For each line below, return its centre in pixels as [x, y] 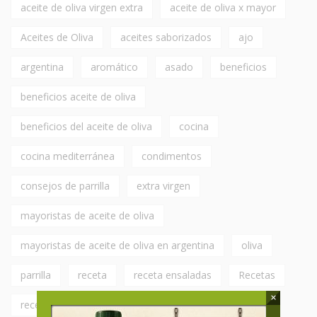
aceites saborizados [166, 38]
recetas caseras [57, 305]
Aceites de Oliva [57, 38]
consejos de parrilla [65, 186]
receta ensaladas [173, 275]
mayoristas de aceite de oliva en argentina [117, 246]
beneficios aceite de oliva [78, 97]
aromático [114, 67]
